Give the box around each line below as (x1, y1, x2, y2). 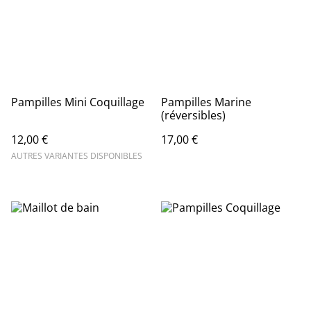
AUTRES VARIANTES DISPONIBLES (11, 150, 142, 162)
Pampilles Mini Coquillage (11, 94, 144, 110)
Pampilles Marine (161, 94, 251, 110)
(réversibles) (161, 108, 226, 123)
